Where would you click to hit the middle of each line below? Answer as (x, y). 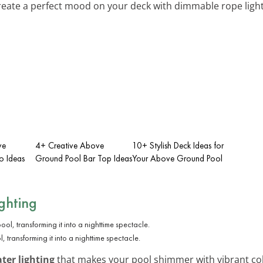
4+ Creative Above (70, 145)
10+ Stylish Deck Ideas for (178, 145)
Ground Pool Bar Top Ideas (84, 158)
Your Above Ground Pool (177, 158)
